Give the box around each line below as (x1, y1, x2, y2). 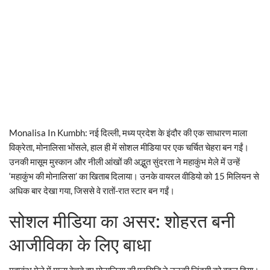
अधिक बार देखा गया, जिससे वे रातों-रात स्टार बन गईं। (9, 184, 175, 196)
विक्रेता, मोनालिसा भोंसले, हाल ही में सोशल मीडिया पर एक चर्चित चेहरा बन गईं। (9, 141, 249, 152)
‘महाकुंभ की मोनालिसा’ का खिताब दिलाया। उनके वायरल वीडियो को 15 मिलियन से (9, 170, 259, 181)
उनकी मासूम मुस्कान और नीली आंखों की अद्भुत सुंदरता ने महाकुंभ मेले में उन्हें (9, 155, 240, 167)
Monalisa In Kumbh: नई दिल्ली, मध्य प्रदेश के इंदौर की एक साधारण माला (9, 127, 247, 138)
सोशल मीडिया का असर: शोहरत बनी (9, 210, 235, 232)
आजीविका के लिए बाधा (9, 234, 151, 256)
